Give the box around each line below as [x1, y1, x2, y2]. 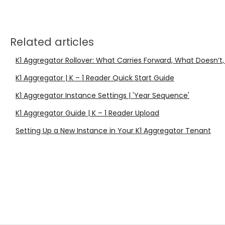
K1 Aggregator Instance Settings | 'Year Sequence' [15, 90, 189, 101]
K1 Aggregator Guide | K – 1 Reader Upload [15, 108, 159, 119]
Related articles [10, 35, 94, 50]
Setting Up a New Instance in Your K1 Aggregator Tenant [15, 126, 211, 136]
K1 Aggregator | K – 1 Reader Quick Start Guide [15, 73, 174, 83]
